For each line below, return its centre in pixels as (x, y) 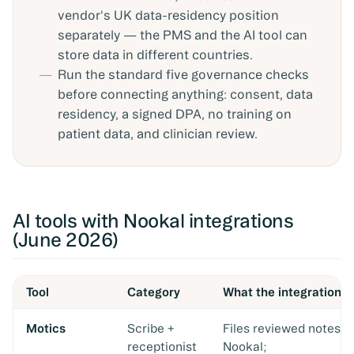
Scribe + (151, 328)
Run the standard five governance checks (183, 74)
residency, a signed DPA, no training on (175, 114)
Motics (46, 328)
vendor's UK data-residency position (168, 15)
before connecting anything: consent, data (185, 94)
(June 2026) (66, 239)
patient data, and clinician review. (158, 134)
